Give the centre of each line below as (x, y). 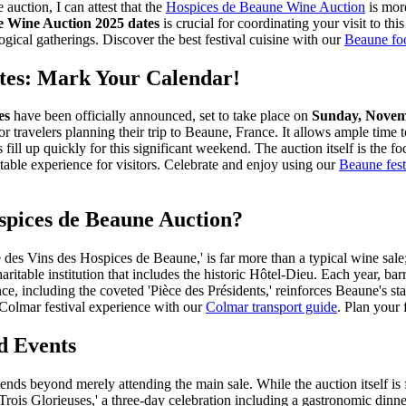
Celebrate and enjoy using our (250, 165)
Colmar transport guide (271, 307)
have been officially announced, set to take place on (161, 116)
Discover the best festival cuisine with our (222, 39)
